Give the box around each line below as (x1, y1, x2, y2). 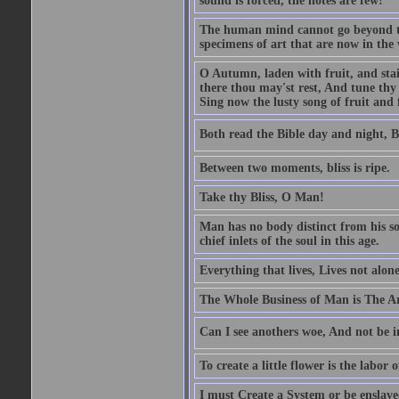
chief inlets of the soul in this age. (199, 234, 379, 248)
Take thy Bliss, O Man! (199, 191, 324, 204)
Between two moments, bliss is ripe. (199, 161, 390, 175)
